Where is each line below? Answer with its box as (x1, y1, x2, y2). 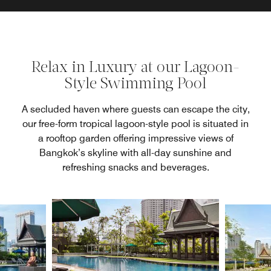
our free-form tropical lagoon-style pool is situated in (22, 117, 249, 129)
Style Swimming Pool (65, 76, 206, 92)
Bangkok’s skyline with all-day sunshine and (39, 146, 232, 158)
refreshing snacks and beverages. (62, 161, 209, 173)
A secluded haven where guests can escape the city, (21, 103, 250, 115)
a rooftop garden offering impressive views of (38, 132, 233, 144)
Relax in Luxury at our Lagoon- (31, 60, 240, 76)
